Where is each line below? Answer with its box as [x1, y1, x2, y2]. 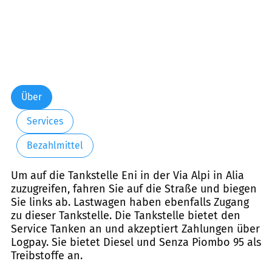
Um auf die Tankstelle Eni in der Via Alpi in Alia [11, 168, 244, 182]
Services [26, 115, 63, 127]
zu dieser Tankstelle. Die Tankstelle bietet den [11, 208, 240, 222]
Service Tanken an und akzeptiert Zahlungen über [11, 222, 260, 236]
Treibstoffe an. [11, 248, 83, 262]
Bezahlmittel [26, 140, 83, 152]
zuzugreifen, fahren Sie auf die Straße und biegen [11, 182, 257, 195]
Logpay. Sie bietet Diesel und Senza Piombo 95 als [11, 235, 261, 249]
